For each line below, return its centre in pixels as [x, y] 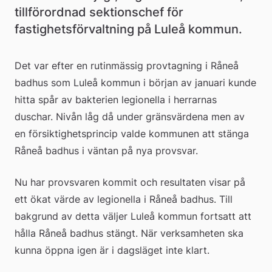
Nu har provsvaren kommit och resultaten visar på [130, 182]
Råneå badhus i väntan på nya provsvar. [106, 150]
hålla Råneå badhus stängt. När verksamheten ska [129, 233]
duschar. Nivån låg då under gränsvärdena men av [130, 116]
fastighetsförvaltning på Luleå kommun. [128, 29]
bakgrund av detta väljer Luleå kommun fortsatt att [133, 216]
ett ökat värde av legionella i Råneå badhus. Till [124, 199]
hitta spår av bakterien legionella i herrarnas [116, 99]
